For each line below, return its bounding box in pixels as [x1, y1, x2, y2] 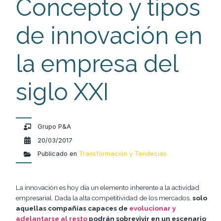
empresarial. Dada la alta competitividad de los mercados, [16, 194, 192, 202]
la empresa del [16, 50, 178, 78]
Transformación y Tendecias [79, 150, 167, 158]
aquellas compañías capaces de [16, 204, 129, 213]
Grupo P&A [37, 123, 72, 131]
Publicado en [37, 150, 77, 158]
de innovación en [16, 22, 202, 50]
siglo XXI [16, 78, 109, 106]
